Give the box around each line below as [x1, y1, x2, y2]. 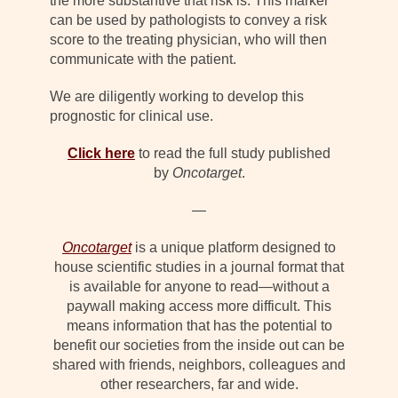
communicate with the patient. [50, 51, 236, 67]
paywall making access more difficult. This [67, 298, 331, 314]
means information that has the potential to [66, 317, 332, 333]
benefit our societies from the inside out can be [53, 337, 345, 353]
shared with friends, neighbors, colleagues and [52, 356, 346, 372]
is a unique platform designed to [131, 239, 336, 255]
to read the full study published [135, 145, 330, 161]
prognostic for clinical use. [50, 107, 213, 123]
